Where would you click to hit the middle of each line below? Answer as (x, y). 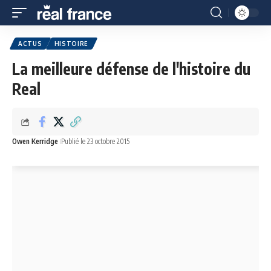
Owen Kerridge (35, 141)
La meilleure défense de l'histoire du (131, 69)
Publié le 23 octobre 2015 (95, 141)
